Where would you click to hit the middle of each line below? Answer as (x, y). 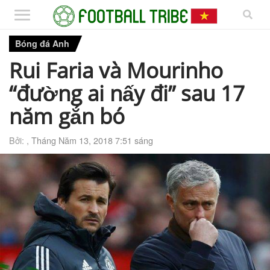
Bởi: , (20, 140)
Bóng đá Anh (42, 43)
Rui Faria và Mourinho (116, 70)
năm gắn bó (67, 115)
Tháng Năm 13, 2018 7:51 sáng (92, 140)
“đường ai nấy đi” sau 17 (127, 93)
